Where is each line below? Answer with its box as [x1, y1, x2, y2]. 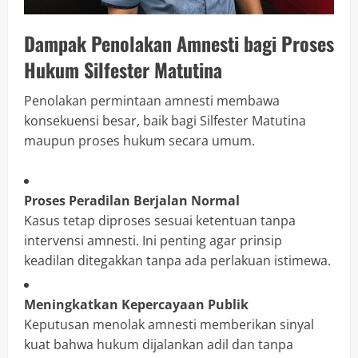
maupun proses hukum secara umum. [24, 132, 255, 150]
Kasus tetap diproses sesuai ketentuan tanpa [24, 212, 296, 230]
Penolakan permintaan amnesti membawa [24, 92, 280, 110]
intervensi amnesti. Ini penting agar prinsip [24, 232, 282, 250]
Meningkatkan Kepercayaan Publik [24, 296, 249, 314]
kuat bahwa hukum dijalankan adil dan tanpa [24, 336, 293, 354]
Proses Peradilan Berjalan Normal [24, 192, 240, 210]
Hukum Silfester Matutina [24, 55, 222, 85]
